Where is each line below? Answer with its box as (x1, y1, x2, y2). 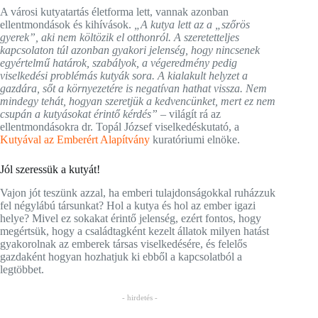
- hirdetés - (122, 292, 158, 302)
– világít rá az (160, 107, 221, 120)
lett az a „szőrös (177, 18, 250, 31)
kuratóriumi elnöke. (150, 133, 240, 146)
